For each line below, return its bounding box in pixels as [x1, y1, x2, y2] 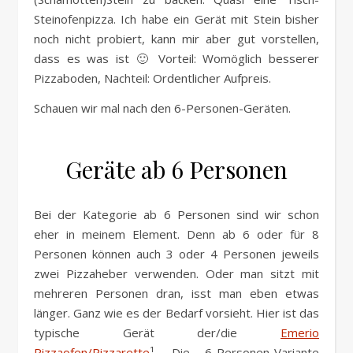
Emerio [281, 325, 319, 341]
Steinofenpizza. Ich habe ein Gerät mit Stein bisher [34, 11, 319, 28]
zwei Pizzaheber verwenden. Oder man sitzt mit [34, 266, 319, 282]
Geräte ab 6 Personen [65, 154, 288, 186]
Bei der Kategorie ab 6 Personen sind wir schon [34, 206, 319, 223]
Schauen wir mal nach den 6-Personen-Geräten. [34, 100, 291, 117]
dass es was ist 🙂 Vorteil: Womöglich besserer [34, 50, 319, 67]
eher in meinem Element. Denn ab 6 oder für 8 [34, 226, 319, 243]
